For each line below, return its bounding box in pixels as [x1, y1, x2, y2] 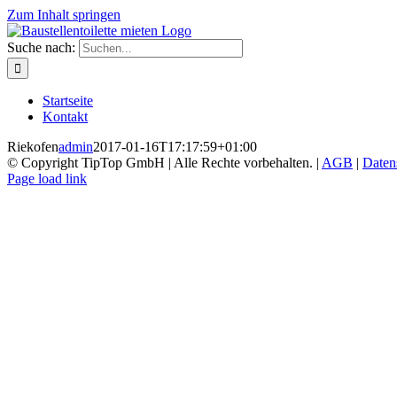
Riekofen [7, 139, 58, 154]
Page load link [7, 171, 87, 186]
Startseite [43, 93, 93, 108]
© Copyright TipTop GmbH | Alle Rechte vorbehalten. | [7, 155, 322, 170]
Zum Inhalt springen [7, 7, 121, 22]
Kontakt [43, 109, 88, 124]
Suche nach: [7, 40, 75, 55]
